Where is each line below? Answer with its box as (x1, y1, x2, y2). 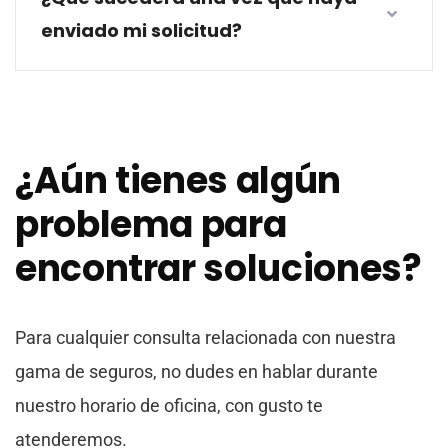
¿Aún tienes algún (15, 155, 341, 206)
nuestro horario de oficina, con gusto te (15, 395, 323, 416)
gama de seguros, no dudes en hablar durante (15, 361, 378, 382)
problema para (15, 199, 287, 250)
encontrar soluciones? (15, 243, 422, 294)
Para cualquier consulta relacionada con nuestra (15, 327, 396, 348)
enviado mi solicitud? (41, 18, 242, 43)
